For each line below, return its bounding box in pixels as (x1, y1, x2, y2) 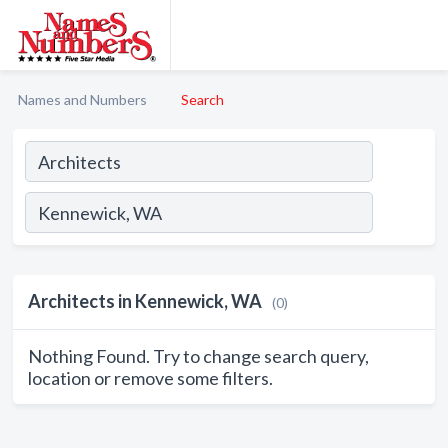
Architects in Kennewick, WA (28, 290, 262, 312)
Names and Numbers (18, 91, 147, 108)
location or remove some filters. (28, 367, 273, 389)
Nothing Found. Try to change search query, (28, 345, 369, 367)
